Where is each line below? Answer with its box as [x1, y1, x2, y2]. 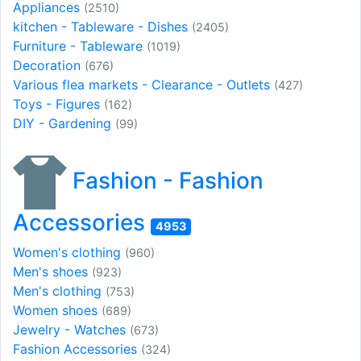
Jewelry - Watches [13, 322, 130, 338]
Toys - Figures [13, 95, 104, 112]
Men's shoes [13, 263, 92, 280]
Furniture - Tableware [13, 37, 147, 54]
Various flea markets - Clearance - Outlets [13, 76, 274, 93]
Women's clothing [13, 244, 125, 261]
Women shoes [13, 302, 102, 319]
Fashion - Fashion [67, 167, 264, 195]
